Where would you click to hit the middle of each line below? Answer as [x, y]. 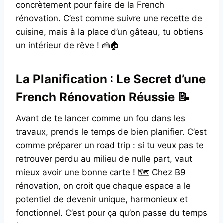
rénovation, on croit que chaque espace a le [103, 185]
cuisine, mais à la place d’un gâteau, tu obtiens [110, 32]
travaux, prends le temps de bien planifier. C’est [111, 132]
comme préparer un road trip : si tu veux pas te [110, 145]
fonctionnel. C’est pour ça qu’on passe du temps [111, 212]
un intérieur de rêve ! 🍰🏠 [68, 45]
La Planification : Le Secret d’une [111, 79]
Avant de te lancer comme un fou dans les [101, 118]
